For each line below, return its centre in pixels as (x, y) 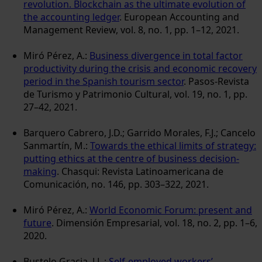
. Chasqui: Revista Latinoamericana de (140, 171)
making (40, 171)
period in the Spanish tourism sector (104, 81)
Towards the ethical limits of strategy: (173, 145)
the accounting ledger (71, 17)
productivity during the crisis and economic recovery (140, 68)
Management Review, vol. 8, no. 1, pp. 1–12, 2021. (131, 30)
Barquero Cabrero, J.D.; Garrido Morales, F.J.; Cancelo (139, 132)
